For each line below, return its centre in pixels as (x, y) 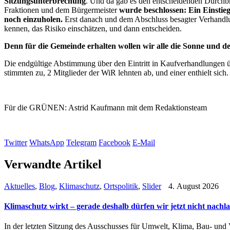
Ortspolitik (121, 186)
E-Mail (144, 142)
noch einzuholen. (33, 19)
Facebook (114, 142)
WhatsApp (47, 142)
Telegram (81, 142)
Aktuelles (20, 186)
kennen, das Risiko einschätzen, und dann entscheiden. (93, 28)
